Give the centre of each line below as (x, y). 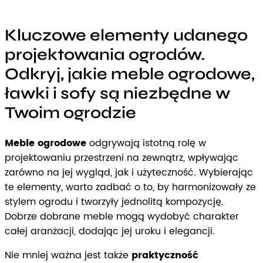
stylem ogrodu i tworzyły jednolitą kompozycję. (114, 202)
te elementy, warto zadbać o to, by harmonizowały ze (130, 188)
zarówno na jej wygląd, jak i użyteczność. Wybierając (129, 173)
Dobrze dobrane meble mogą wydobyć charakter (122, 217)
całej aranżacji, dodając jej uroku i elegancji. (110, 232)
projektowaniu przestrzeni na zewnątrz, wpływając (122, 158)
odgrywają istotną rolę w (146, 144)
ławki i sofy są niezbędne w (117, 94)
